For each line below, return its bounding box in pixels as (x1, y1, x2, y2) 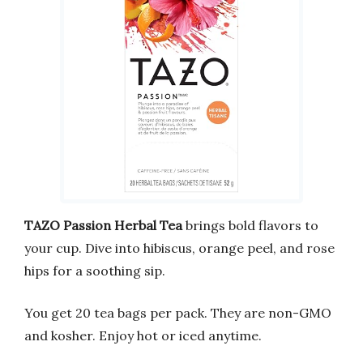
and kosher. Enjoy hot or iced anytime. (24, 327, 262, 344)
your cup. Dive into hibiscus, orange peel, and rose (24, 239, 335, 256)
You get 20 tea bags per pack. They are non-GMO (24, 304, 331, 321)
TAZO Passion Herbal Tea (24, 216, 182, 233)
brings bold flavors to (182, 216, 318, 233)
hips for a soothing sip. (24, 262, 165, 279)
